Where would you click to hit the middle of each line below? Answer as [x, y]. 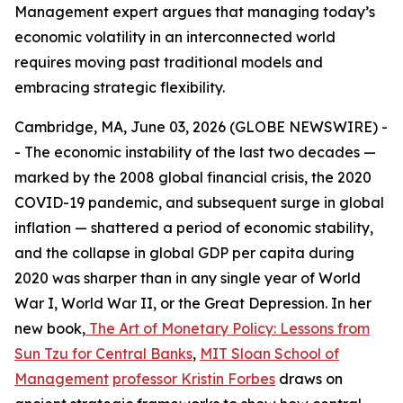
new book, [50, 328]
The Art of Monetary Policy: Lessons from [229, 328]
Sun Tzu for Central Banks [103, 354]
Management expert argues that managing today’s [195, 12]
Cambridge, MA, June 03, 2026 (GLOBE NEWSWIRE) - [201, 127]
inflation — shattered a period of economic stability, [194, 228]
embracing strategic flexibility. [120, 87]
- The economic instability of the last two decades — [195, 152]
